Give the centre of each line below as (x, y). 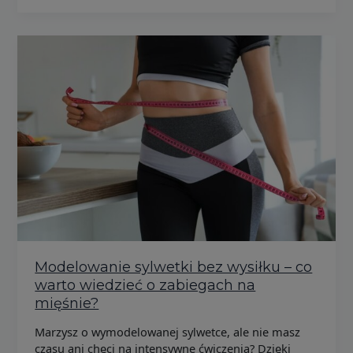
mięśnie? (67, 303)
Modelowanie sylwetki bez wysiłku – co (174, 267)
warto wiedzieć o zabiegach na (145, 285)
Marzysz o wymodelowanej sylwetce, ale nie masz (168, 332)
